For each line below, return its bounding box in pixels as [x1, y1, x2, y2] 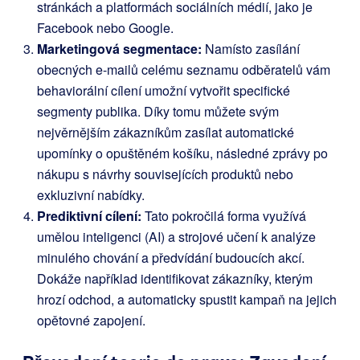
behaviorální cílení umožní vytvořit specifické [37, 81, 290, 100]
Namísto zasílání [202, 39, 300, 58]
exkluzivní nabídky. [37, 186, 145, 204]
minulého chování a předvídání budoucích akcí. [37, 248, 305, 267]
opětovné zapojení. [37, 311, 145, 329]
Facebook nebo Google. [37, 18, 174, 37]
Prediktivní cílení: [37, 207, 141, 225]
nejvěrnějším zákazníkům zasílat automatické [37, 123, 294, 141]
